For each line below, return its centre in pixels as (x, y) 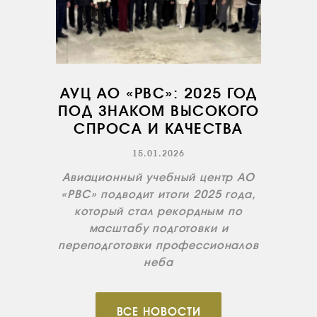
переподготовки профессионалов (158, 245)
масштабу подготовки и (158, 228)
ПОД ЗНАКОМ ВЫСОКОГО (158, 111)
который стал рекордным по (158, 211)
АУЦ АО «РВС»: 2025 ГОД (158, 93)
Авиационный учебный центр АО (158, 177)
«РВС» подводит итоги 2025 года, (158, 194)
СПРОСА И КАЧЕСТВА (158, 129)
